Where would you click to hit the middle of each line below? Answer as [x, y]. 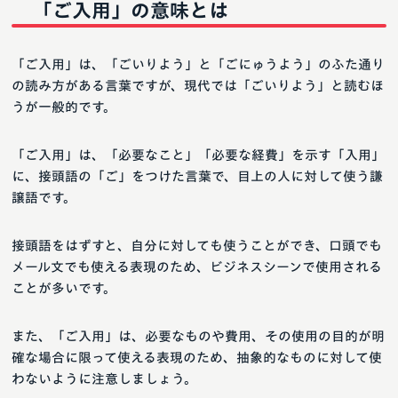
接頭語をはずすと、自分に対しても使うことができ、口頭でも [197, 246]
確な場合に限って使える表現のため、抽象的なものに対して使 [197, 358]
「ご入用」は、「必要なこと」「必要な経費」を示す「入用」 [198, 155]
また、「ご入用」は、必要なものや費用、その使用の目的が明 [198, 337]
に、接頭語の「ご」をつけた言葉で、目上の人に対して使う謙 [197, 177]
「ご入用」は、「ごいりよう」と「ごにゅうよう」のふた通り [198, 65]
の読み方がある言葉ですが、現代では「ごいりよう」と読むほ [198, 86]
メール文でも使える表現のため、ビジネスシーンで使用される [197, 267]
